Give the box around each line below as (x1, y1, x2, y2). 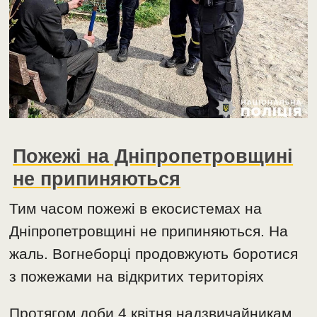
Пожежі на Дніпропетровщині (13, 145, 294, 168)
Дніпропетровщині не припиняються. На (9, 223, 289, 240)
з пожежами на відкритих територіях (9, 268, 265, 285)
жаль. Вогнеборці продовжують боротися (9, 246, 299, 263)
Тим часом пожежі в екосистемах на (9, 200, 263, 217)
